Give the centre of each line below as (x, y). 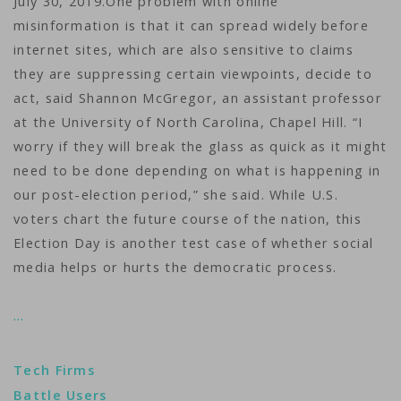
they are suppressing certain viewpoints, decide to (193, 74)
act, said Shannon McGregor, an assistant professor (198, 98)
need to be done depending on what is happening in (197, 171)
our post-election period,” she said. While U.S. (176, 195)
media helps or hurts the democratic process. (178, 267)
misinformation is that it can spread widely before (191, 26)
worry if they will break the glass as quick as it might (200, 146)
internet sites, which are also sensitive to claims (183, 50)
